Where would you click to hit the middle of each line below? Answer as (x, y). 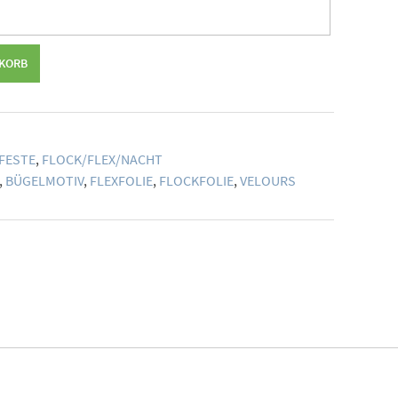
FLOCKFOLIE (196, 180)
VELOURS (268, 180)
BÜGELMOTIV (44, 180)
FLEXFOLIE (121, 180)
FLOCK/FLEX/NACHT (102, 159)
